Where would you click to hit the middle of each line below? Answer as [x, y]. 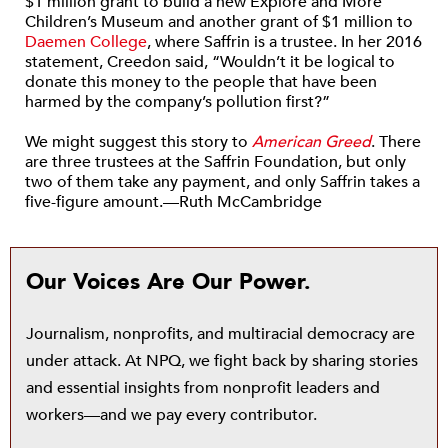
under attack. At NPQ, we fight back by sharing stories [222, 361]
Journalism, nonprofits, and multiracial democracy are [220, 334]
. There [396, 142]
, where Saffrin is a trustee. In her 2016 [284, 42]
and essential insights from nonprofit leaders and [203, 388]
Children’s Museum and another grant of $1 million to [219, 22]
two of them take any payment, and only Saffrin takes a [222, 182]
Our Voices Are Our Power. [168, 282]
